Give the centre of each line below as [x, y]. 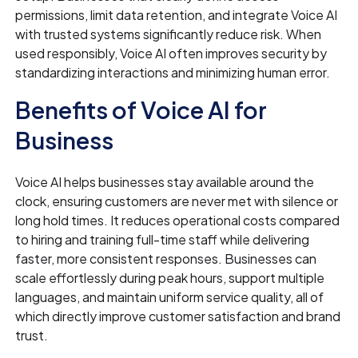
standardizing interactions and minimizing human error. [173, 73]
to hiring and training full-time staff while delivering [163, 240]
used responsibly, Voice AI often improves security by [171, 54]
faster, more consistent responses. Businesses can [166, 259]
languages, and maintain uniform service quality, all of [170, 297]
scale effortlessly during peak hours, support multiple [170, 278]
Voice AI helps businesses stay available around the [165, 182]
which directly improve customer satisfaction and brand [178, 316]
